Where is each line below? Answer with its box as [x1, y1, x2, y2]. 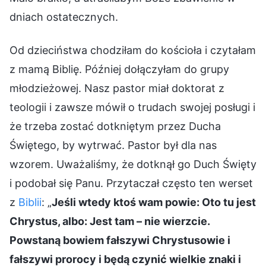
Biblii [18, 195, 42, 208]
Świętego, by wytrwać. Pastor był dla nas [9, 138, 217, 151]
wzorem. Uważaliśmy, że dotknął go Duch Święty [9, 157, 256, 170]
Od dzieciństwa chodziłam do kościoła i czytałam [9, 43, 256, 56]
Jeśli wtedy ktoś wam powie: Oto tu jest [52, 195, 256, 208]
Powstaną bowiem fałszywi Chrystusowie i [9, 233, 230, 246]
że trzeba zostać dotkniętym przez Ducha [9, 119, 221, 132]
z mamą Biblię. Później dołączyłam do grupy [9, 62, 229, 75]
